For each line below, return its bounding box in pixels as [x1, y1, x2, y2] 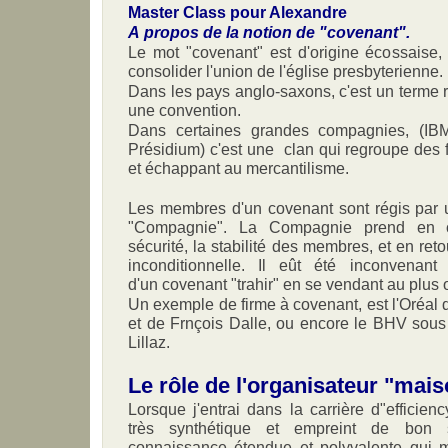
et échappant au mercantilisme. [128, 158, 353, 177]
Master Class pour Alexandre [128, 2, 347, 21]
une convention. [128, 100, 241, 119]
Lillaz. [128, 332, 170, 351]
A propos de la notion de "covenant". [128, 22, 410, 41]
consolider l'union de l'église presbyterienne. [128, 61, 443, 80]
